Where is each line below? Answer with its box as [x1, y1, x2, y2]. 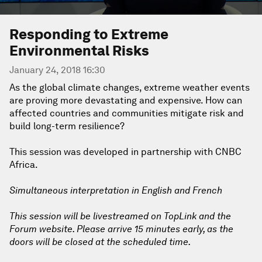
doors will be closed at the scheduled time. [9, 236, 191, 247]
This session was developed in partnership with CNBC [9, 146, 242, 157]
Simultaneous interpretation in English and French [9, 185, 222, 196]
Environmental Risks [9, 42, 149, 59]
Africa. [9, 159, 38, 170]
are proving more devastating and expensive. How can [9, 95, 242, 106]
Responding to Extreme [9, 26, 168, 43]
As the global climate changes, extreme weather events [9, 82, 250, 93]
